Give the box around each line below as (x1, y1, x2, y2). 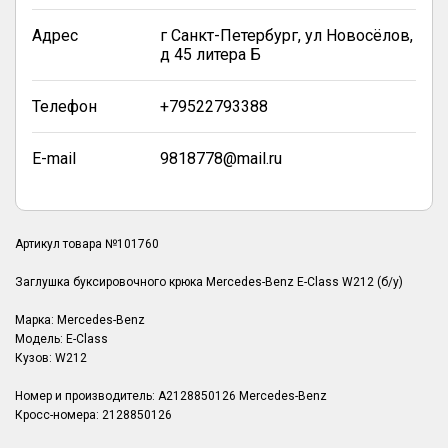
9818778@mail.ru (160, 149, 282, 168)
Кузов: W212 (15, 351, 87, 365)
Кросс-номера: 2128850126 (15, 408, 172, 422)
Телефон (32, 97, 97, 116)
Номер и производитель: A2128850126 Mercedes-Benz (15, 389, 327, 403)
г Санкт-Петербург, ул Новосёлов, (160, 26, 413, 45)
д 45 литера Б (160, 45, 261, 64)
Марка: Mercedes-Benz (15, 313, 145, 327)
